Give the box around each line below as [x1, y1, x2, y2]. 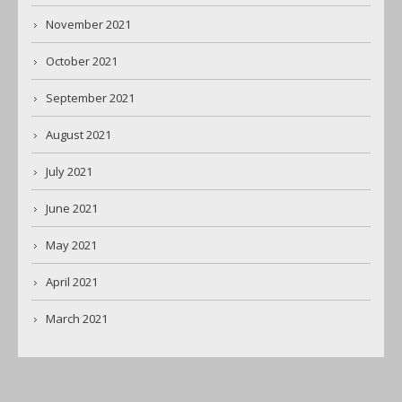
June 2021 [46, 200, 98, 217]
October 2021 [46, 53, 118, 70]
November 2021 [46, 16, 131, 33]
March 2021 [46, 310, 108, 328]
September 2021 [46, 90, 135, 107]
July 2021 [46, 163, 92, 180]
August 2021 [46, 127, 111, 144]
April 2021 [46, 274, 98, 291]
